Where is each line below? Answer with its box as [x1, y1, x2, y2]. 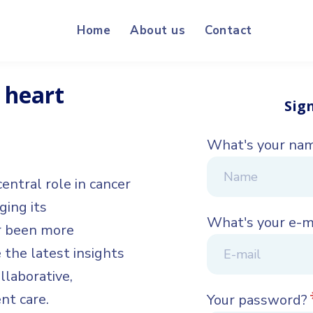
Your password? [207, 291, 312, 310]
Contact [205, 22, 252, 39]
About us [130, 22, 186, 39]
